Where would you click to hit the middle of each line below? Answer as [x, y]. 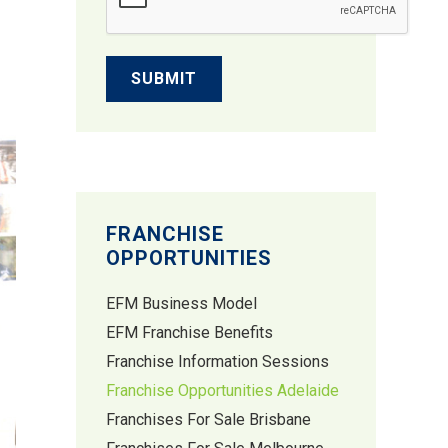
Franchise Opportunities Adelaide [222, 390]
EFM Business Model [181, 303]
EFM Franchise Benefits [189, 332]
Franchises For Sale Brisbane [208, 419]
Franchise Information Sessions [217, 361]
